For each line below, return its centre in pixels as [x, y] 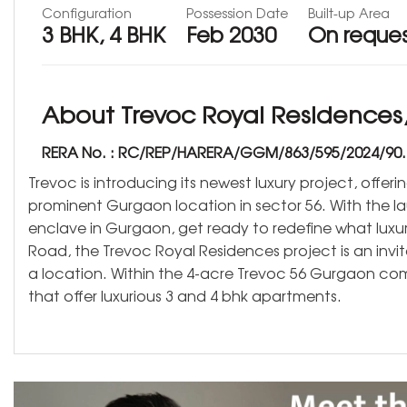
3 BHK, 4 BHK [104, 34]
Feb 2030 [232, 34]
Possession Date [238, 13]
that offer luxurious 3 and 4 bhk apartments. [185, 295]
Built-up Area [349, 13]
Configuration [87, 13]
